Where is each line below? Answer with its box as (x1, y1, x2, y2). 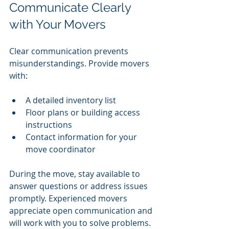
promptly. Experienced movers (9, 193, 129, 204)
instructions (26, 119, 72, 131)
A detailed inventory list (26, 95, 116, 106)
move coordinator (26, 144, 96, 155)
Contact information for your (26, 131, 139, 143)
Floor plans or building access (26, 107, 142, 119)
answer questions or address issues (9, 180, 150, 192)
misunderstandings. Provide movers (9, 58, 151, 70)
